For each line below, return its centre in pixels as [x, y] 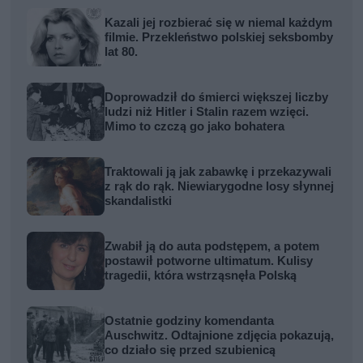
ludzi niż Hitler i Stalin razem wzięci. [207, 111]
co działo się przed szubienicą [190, 350]
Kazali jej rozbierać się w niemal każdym [219, 22]
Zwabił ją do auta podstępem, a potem [212, 246]
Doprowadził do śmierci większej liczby [217, 97]
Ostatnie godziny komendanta [190, 320]
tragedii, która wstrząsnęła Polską [201, 275]
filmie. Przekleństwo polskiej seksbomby [219, 37]
